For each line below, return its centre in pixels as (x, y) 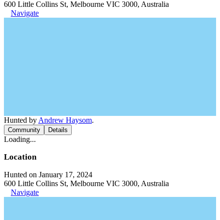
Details (58, 130)
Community (24, 130)
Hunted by (21, 120)
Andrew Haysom (65, 120)
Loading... (20, 139)
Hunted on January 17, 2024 (48, 174)
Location (20, 157)
